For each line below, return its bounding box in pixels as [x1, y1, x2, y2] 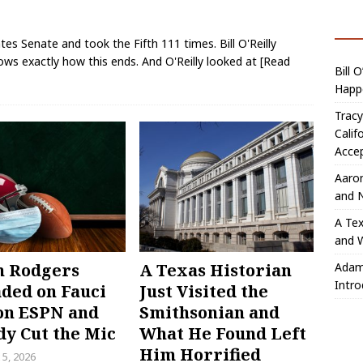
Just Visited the [139, 280, 269, 303]
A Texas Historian [139, 259, 293, 282]
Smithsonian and [139, 301, 280, 324]
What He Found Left [139, 322, 307, 345]
